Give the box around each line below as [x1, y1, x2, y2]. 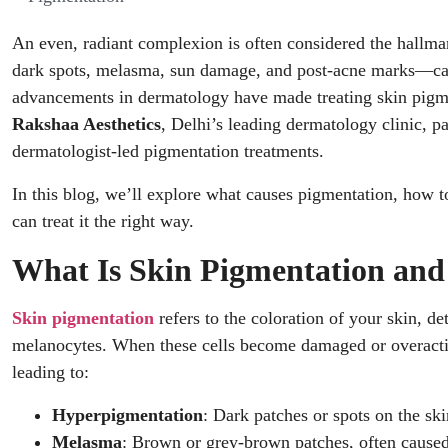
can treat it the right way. [12, 211, 194, 231]
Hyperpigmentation [52, 405, 203, 425]
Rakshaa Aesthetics [12, 114, 161, 134]
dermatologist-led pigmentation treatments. [12, 141, 324, 161]
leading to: [12, 362, 89, 382]
